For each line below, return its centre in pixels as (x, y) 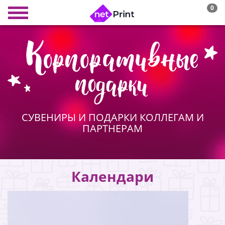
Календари (113, 176)
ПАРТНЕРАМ (113, 128)
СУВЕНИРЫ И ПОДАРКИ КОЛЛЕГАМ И (113, 117)
